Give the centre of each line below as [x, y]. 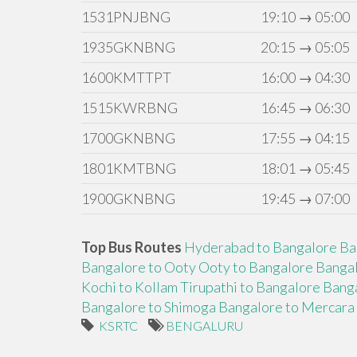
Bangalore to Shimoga [149, 307]
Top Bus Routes [131, 247]
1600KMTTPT [126, 77]
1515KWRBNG [129, 108]
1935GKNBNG [128, 47]
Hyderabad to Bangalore [261, 247]
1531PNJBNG [126, 17]
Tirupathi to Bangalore [250, 287]
